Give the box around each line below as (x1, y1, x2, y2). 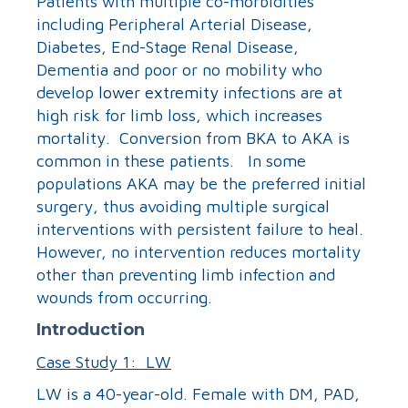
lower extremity (98, 82, 219, 102)
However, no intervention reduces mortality (36, 241, 361, 261)
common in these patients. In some (36, 150, 306, 170)
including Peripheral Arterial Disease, (36, 14, 312, 34)
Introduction (36, 319, 145, 340)
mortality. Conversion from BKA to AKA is (36, 127, 350, 148)
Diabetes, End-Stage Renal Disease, (36, 36, 299, 56)
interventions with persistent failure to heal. (36, 219, 363, 239)
